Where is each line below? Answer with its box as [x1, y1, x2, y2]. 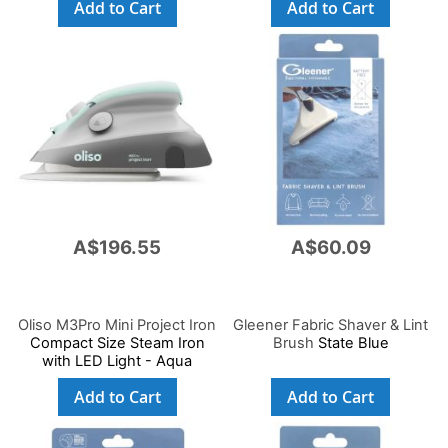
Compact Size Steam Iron [29, 334, 205, 353]
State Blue [313, 334, 389, 353]
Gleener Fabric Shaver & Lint [233, 316, 429, 335]
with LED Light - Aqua [42, 352, 193, 371]
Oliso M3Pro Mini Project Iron [18, 316, 217, 335]
